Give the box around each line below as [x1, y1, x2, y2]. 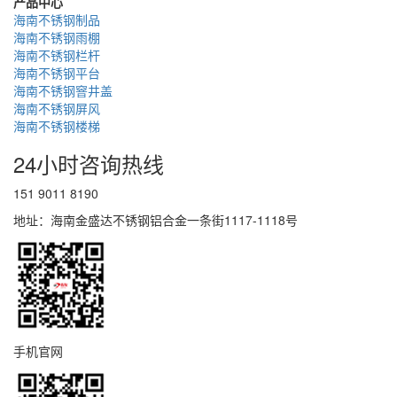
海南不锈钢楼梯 [13, 117, 100, 136]
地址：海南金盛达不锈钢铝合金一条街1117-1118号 [13, 211, 301, 230]
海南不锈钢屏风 [13, 99, 100, 118]
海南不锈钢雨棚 [13, 28, 100, 47]
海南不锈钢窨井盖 [13, 82, 113, 100]
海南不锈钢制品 [13, 11, 100, 29]
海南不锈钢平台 [13, 64, 100, 82]
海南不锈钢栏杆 [13, 46, 100, 65]
